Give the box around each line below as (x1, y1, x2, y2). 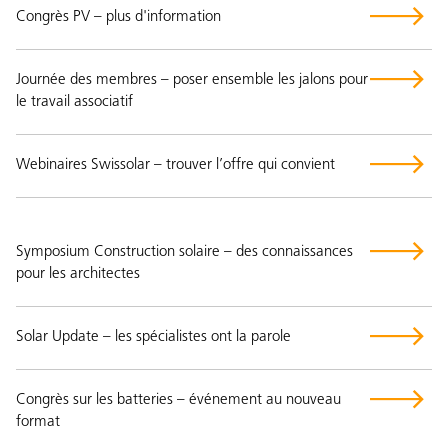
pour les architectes (16, 266, 140, 282)
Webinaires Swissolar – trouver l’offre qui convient (16, 157, 335, 173)
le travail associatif (16, 94, 133, 110)
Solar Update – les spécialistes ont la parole (16, 329, 291, 345)
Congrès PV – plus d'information (16, 9, 221, 25)
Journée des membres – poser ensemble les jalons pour (16, 72, 368, 88)
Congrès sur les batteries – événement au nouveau (16, 392, 341, 408)
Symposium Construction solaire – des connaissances (16, 244, 353, 260)
